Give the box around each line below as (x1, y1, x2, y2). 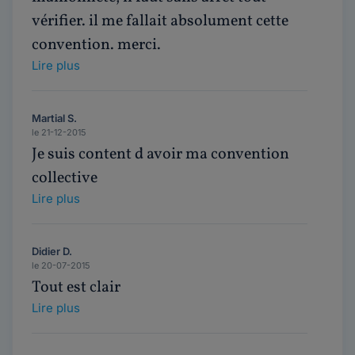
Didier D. (32, 245, 72, 258)
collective (32, 167, 97, 189)
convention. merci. (32, 34, 161, 56)
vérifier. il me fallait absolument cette (32, 10, 288, 32)
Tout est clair (32, 277, 120, 299)
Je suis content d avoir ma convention (32, 143, 289, 166)
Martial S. (32, 112, 77, 124)
